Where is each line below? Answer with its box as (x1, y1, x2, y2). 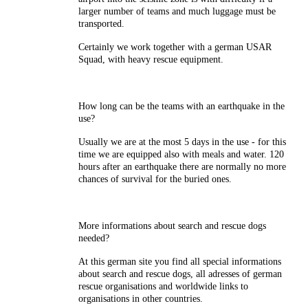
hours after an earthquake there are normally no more (78, 162, 286, 172)
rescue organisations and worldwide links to (78, 281, 248, 291)
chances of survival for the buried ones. (78, 174, 232, 184)
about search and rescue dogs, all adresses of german (78, 269, 282, 279)
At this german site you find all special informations (78, 256, 281, 267)
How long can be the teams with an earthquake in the (78, 101, 285, 111)
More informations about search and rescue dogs (78, 221, 266, 231)
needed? (78, 233, 115, 243)
